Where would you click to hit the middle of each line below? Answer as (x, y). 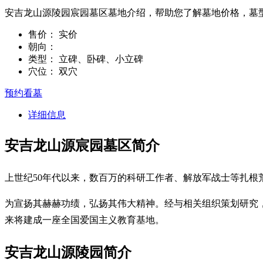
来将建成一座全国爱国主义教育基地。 (85, 220)
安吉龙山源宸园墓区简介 (82, 145)
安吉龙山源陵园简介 (68, 252)
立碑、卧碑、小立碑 (100, 59)
